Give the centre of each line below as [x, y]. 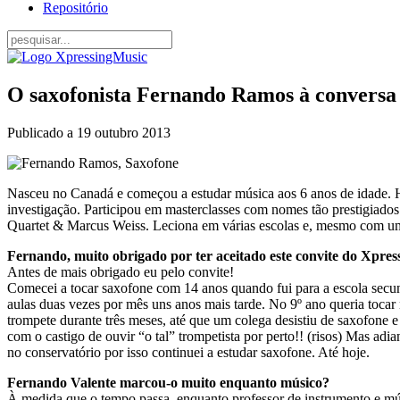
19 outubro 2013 [124, 132]
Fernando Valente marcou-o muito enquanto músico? [168, 382]
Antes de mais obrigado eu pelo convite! [121, 271]
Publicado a [42, 132]
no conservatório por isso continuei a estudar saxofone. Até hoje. [188, 352]
